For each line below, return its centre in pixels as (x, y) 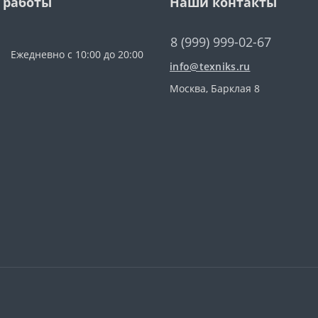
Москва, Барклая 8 (215, 88)
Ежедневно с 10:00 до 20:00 (77, 54)
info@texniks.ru (210, 66)
